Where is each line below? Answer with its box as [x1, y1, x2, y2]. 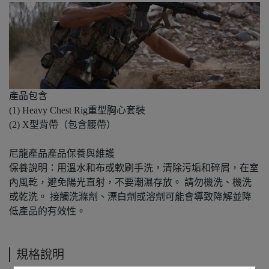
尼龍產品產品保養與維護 [9, 148, 115, 159]
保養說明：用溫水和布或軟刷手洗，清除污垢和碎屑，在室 [9, 163, 259, 174]
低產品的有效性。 [9, 206, 86, 217]
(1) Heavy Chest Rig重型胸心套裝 [9, 105, 145, 116]
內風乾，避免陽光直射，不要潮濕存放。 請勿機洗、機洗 [9, 177, 252, 188]
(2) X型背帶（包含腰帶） [9, 119, 116, 130]
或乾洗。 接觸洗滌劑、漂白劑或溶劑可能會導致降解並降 [9, 192, 252, 202]
